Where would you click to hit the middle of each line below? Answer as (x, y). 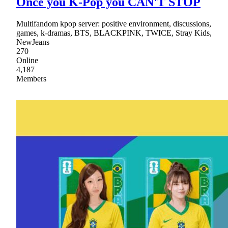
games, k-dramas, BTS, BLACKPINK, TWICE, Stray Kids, (114, 33)
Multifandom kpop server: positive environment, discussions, (114, 23)
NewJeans (33, 42)
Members (31, 78)
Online (27, 60)
